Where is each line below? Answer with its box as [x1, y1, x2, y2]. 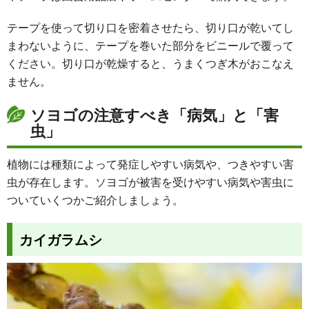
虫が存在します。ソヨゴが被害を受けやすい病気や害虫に [7, 173, 294, 190]
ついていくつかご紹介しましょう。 [7, 191, 183, 208]
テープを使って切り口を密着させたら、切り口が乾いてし [7, 19, 294, 35]
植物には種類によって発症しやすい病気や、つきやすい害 [7, 155, 294, 172]
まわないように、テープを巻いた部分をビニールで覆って [7, 37, 294, 53]
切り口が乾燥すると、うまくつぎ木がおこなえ [62, 54, 294, 71]
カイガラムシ [19, 228, 102, 249]
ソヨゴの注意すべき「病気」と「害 [30, 103, 279, 126]
